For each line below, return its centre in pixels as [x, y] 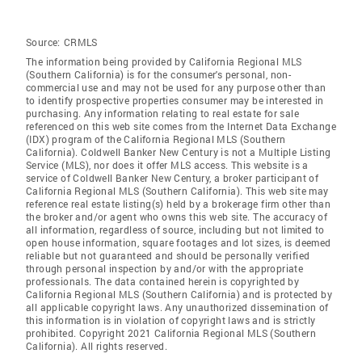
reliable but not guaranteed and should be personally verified [168, 256]
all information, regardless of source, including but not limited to [175, 230]
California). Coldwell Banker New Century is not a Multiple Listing [179, 152]
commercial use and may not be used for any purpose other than [176, 88]
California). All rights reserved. [97, 346]
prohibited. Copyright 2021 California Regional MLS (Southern [171, 333]
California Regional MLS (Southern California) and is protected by [179, 295]
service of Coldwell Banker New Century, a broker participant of [173, 178]
